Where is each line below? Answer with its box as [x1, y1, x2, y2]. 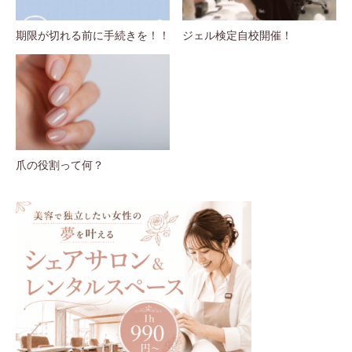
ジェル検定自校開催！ [182, 27, 292, 42]
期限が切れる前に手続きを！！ [16, 27, 170, 42]
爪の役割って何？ [16, 157, 104, 173]
